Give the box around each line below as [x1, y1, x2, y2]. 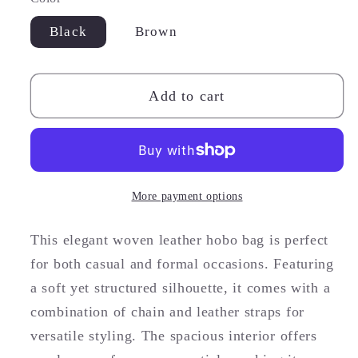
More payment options [131, 189, 243, 202]
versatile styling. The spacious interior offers [30, 327, 317, 344]
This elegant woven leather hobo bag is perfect [30, 231, 329, 248]
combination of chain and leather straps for [30, 303, 304, 320]
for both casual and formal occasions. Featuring [30, 255, 334, 272]
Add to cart [149, 87, 225, 104]
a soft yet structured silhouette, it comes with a [30, 279, 331, 296]
